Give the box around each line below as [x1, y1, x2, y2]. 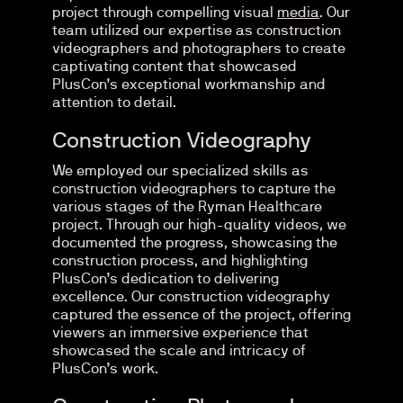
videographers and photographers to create [52, 41, 345, 56]
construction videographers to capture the [52, 182, 336, 196]
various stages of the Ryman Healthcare [52, 200, 322, 214]
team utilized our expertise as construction [52, 23, 341, 38]
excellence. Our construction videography [52, 290, 330, 304]
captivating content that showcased [52, 59, 297, 74]
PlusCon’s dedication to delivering [52, 272, 279, 286]
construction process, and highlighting [52, 254, 308, 268]
